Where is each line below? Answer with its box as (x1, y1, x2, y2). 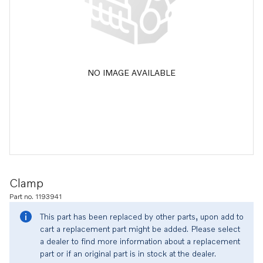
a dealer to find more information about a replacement (40, 236, 240, 246)
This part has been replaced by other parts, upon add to (40, 211, 244, 221)
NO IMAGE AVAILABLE (87, 67, 176, 77)
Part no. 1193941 (9, 192, 62, 201)
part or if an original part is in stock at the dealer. (40, 248, 216, 258)
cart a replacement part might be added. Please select (40, 224, 240, 234)
